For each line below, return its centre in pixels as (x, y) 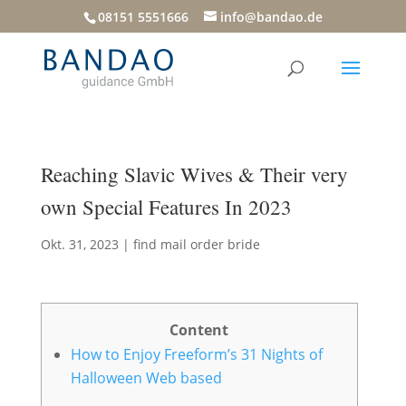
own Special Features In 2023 (166, 207)
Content (199, 330)
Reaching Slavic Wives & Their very (194, 174)
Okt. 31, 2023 (79, 244)
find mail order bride (196, 244)
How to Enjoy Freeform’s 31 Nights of (196, 354)
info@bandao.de (271, 16)
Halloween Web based (146, 378)
